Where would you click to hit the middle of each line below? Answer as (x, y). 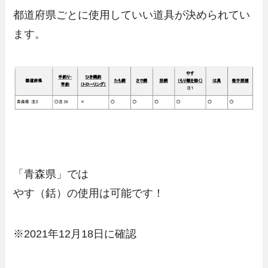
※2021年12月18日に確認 (75, 234)
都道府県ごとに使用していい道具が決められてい (132, 15)
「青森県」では (51, 174)
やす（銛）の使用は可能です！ (89, 193)
